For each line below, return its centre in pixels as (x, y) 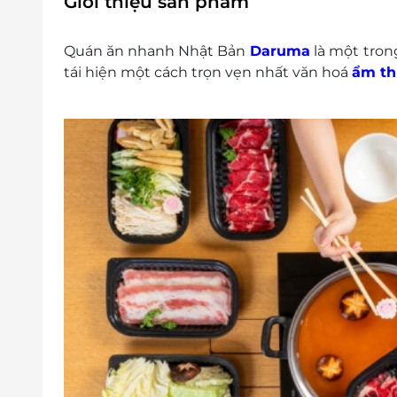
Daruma (278, 51)
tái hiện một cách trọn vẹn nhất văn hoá (208, 72)
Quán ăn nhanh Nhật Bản (155, 51)
